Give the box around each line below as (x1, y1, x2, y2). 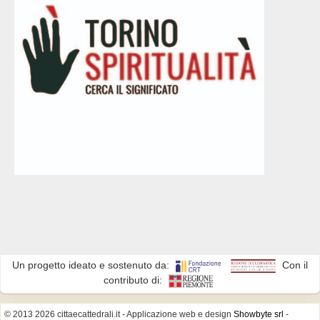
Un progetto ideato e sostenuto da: (12, 259, 172, 271)
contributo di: (103, 274, 165, 286)
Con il (279, 259, 308, 271)
